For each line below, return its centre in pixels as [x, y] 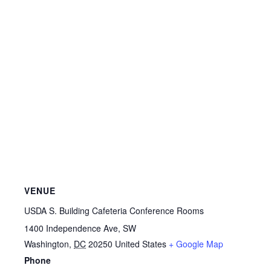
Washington [47, 243]
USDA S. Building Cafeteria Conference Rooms [114, 211]
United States [141, 243]
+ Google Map [196, 243]
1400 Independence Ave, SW [80, 228]
